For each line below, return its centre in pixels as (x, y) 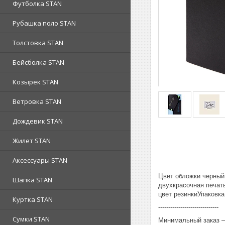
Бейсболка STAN (38, 62)
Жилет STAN (32, 141)
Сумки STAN (31, 219)
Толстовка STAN (38, 43)
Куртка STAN (33, 199)
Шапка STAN (32, 180)
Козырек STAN (35, 82)
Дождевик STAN (38, 121)
